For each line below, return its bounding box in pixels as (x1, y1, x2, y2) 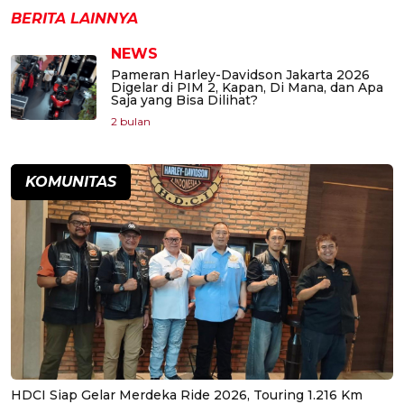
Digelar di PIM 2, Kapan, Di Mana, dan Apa (111, 79, 383, 96)
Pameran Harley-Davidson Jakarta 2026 (111, 67, 370, 84)
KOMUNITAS (25, 173, 116, 191)
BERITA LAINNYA (11, 10, 138, 28)
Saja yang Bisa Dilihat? (111, 92, 258, 109)
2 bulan (111, 115, 151, 129)
